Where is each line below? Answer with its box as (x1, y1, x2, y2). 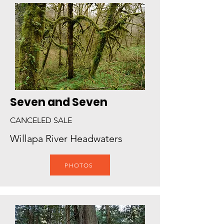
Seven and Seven (10, 94, 107, 110)
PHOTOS (64, 161, 93, 169)
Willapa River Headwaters (10, 132, 122, 144)
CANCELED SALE (10, 115, 72, 125)
